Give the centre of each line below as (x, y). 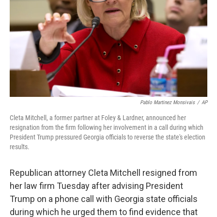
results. (20, 147)
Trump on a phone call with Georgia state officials (104, 199)
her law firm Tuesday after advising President (96, 186)
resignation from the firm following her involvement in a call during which (107, 127)
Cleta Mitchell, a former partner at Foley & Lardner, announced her (98, 118)
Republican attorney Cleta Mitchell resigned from (103, 173)
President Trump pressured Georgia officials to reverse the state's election (108, 137)
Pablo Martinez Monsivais (167, 102)
